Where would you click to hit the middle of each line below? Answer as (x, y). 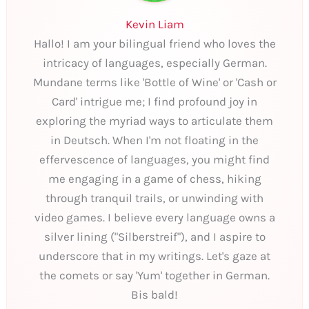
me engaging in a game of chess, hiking (154, 178)
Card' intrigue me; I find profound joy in (154, 101)
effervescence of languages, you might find (154, 159)
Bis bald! (154, 294)
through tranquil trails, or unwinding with (154, 198)
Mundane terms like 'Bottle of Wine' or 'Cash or (154, 82)
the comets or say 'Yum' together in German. (154, 275)
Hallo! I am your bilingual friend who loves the (154, 43)
